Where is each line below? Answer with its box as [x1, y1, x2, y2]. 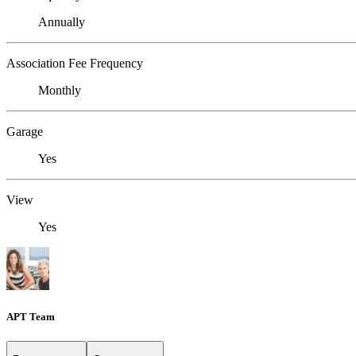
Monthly [38, 83, 81, 97]
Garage [6, 124, 43, 138]
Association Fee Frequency [6, 56, 143, 70]
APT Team [6, 310, 55, 323]
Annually [38, 14, 85, 29]
